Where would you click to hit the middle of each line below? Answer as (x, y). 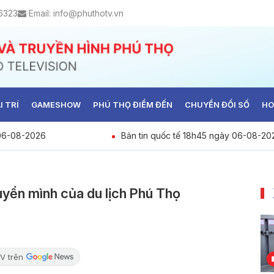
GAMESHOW (56, 104)
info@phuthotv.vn (88, 13)
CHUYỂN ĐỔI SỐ (217, 104)
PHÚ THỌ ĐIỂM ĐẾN (133, 104)
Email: (40, 13)
